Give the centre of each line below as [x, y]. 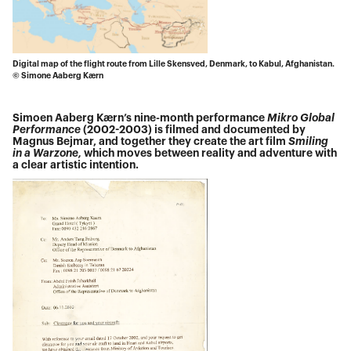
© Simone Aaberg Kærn [58, 76]
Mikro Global [301, 118]
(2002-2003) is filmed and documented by [195, 130]
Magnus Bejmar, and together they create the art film [151, 142]
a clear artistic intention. [78, 165]
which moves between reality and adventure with [211, 154]
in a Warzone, [49, 154]
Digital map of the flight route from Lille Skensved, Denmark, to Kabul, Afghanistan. [174, 64]
